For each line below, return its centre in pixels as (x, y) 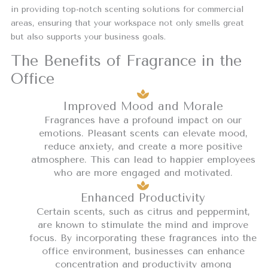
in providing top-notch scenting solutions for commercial (127, 9)
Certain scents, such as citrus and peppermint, (143, 211)
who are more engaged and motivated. (143, 172)
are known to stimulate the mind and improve (143, 224)
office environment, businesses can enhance (143, 251)
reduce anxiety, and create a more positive (143, 146)
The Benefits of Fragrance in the (126, 60)
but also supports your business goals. (88, 36)
